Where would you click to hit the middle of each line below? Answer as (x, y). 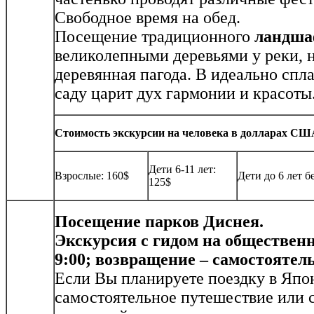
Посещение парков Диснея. (159, 222)
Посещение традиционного (155, 37)
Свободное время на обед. (148, 18)
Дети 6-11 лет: (182, 170)
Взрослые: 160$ (92, 176)
